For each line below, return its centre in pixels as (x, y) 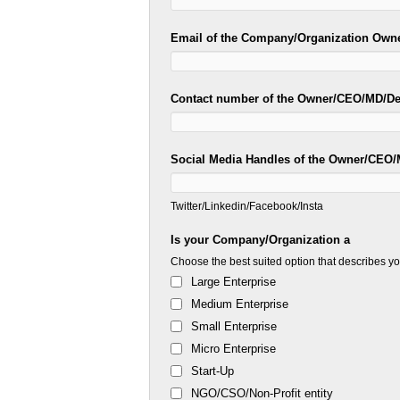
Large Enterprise (234, 282)
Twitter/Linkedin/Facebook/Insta (247, 206)
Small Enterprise (234, 327)
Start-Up (213, 371)
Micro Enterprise (234, 349)
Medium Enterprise (240, 304)
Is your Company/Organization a (261, 240)
